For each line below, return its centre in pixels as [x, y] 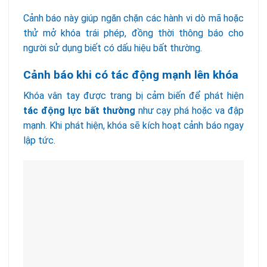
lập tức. [39, 140]
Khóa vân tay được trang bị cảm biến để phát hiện [133, 95]
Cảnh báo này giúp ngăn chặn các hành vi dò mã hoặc [133, 18]
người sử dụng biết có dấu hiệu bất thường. [113, 48]
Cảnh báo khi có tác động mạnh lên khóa [131, 75]
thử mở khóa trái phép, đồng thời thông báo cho [133, 33]
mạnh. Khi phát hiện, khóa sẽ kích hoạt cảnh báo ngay [133, 125]
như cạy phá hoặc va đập [190, 110]
